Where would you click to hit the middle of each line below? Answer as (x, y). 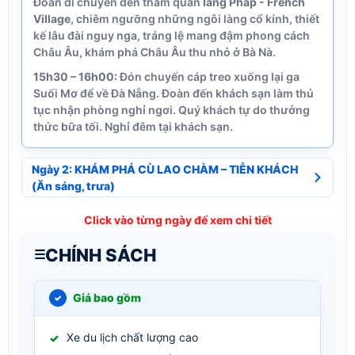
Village (52, 18)
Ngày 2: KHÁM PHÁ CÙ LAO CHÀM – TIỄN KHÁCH (165, 169)
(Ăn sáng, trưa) (73, 185)
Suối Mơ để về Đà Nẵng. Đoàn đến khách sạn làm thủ (174, 93)
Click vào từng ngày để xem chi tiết (177, 219)
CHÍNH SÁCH (101, 255)
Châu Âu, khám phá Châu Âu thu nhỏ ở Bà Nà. (155, 52)
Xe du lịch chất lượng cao (132, 337)
